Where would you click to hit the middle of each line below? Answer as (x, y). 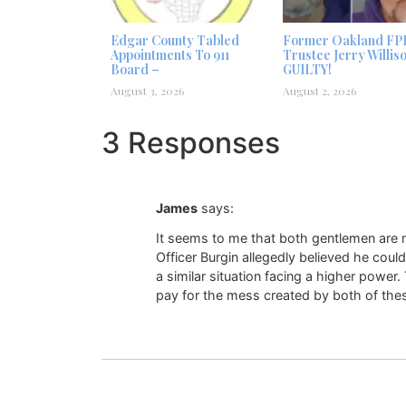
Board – (135, 70)
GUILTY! (307, 70)
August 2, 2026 (319, 91)
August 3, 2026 (147, 91)
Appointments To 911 (170, 55)
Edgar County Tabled (175, 41)
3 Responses (191, 143)
